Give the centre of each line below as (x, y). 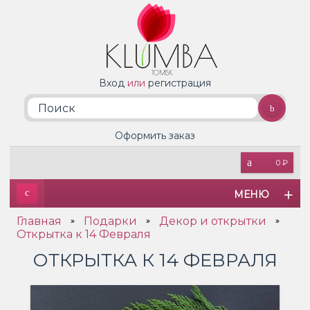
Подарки (110, 221)
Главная (39, 221)
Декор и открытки (213, 221)
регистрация (180, 83)
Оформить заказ (155, 136)
